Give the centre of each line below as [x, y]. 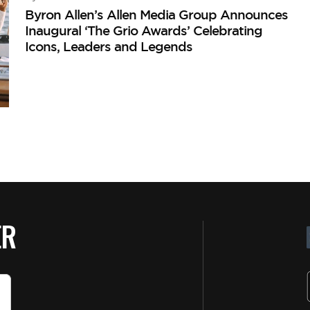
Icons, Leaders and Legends [109, 46]
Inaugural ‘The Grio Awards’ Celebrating [144, 30]
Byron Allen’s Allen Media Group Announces [157, 14]
